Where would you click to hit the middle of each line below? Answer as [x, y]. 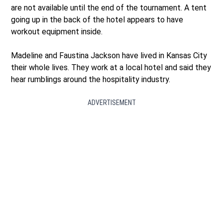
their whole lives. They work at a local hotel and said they [111, 67]
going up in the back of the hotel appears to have [97, 19]
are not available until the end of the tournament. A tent [109, 7]
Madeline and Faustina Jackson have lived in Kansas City [109, 55]
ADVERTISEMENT [111, 102]
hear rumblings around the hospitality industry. [91, 79]
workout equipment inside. [57, 31]
